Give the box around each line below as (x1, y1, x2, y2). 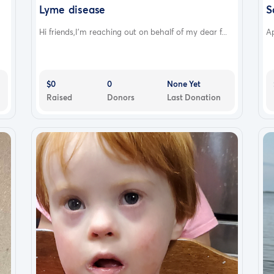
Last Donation (167, 91, 221, 103)
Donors (106, 91, 135, 103)
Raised (46, 91, 72, 103)
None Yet (167, 78, 201, 89)
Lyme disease (39, 2, 106, 17)
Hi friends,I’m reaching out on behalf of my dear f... (39, 26, 227, 37)
